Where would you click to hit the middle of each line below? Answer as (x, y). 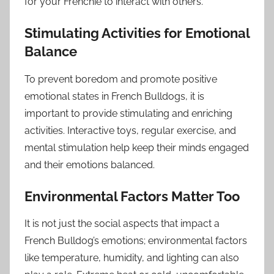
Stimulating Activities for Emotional (137, 33)
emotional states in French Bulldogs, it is (114, 96)
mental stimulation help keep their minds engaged (137, 147)
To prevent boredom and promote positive (121, 79)
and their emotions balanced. (90, 165)
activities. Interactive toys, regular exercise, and (130, 130)
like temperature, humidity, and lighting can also (132, 258)
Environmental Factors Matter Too (132, 196)
